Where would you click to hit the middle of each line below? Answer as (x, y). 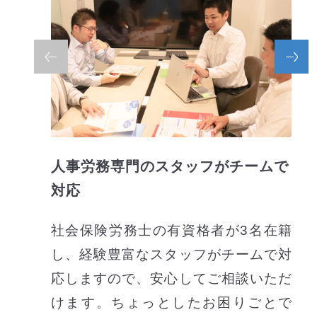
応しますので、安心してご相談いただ (171, 279)
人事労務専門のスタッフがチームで (169, 166)
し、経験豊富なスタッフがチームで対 (171, 255)
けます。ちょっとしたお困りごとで (171, 303)
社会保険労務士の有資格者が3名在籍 (171, 231)
